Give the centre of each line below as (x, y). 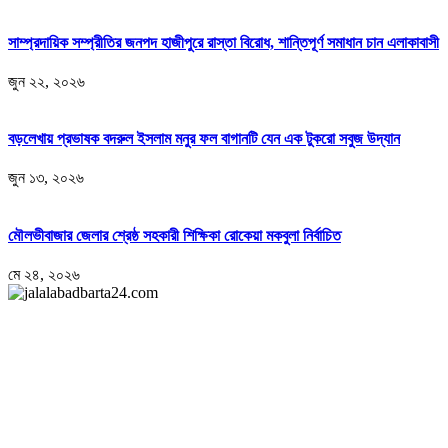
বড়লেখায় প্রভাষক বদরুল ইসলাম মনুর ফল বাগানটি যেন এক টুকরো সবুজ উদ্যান (204, 139)
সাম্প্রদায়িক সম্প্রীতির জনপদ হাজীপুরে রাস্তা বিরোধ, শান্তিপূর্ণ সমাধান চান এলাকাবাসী (223, 42)
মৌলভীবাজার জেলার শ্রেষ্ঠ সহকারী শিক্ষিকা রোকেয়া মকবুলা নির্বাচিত (174, 235)
